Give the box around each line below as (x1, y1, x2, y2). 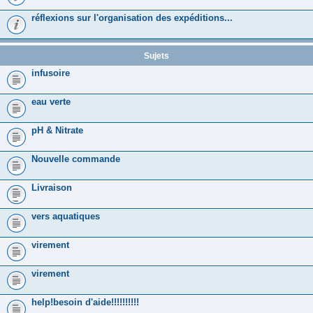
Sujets (144, 50, 169, 61)
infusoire (31, 67, 70, 78)
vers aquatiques (31, 210, 100, 221)
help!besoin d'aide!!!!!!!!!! (31, 296, 139, 307)
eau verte (31, 96, 71, 107)
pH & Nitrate (31, 124, 83, 136)
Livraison (31, 182, 72, 193)
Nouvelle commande (31, 153, 120, 164)
